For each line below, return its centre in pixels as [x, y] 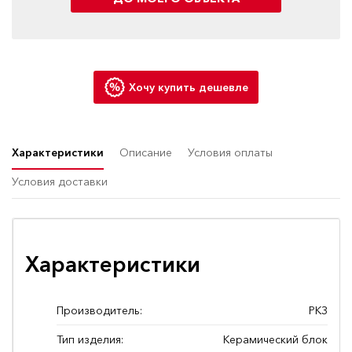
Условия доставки [60, 182]
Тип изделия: [90, 340]
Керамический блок [275, 340]
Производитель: [99, 311]
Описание [146, 153]
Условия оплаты [230, 153]
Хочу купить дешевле [188, 88]
